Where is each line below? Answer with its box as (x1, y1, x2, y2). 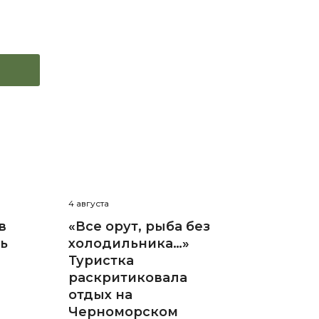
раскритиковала (68, 270, 187, 286)
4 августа (68, 198, 109, 209)
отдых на (68, 287, 132, 303)
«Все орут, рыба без (68, 219, 210, 235)
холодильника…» (68, 236, 189, 252)
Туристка (68, 253, 134, 269)
